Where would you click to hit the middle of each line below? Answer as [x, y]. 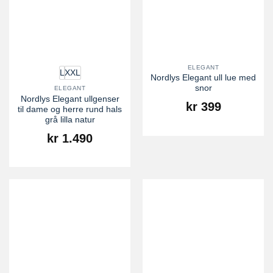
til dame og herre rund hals [70, 109]
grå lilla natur [70, 119]
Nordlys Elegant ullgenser [70, 99]
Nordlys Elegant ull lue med [203, 78]
